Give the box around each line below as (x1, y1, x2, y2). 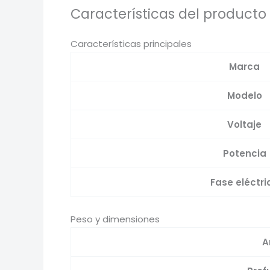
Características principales (71, 37, 192, 51)
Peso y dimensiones (71, 212, 160, 225)
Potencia (222, 147, 266, 160)
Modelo (227, 89, 262, 102)
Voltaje (227, 118, 262, 131)
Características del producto (71, 4, 266, 24)
